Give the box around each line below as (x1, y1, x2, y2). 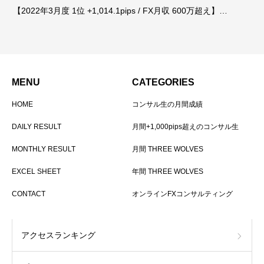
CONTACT (12, 189, 45, 198)
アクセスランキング (21, 230, 95, 240)
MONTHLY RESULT (12, 144, 75, 153)
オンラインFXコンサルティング (132, 189, 233, 198)
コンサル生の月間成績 (132, 100, 203, 108)
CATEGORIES (132, 77, 194, 87)
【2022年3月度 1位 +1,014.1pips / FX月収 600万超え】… (13, 5, 227, 15)
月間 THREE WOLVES (132, 144, 203, 153)
